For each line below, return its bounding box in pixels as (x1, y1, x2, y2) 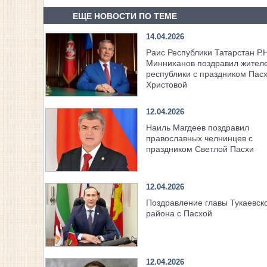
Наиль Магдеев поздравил (145, 123, 249, 133)
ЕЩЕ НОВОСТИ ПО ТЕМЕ (72, 11, 177, 21)
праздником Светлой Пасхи (145, 144, 254, 154)
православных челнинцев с (145, 133, 253, 144)
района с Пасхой (145, 209, 212, 219)
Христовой (145, 80, 187, 90)
